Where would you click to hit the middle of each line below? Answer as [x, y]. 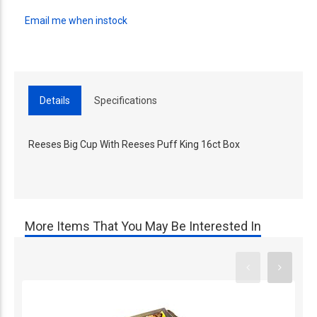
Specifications [126, 100]
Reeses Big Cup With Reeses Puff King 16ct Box [134, 144]
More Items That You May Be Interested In [143, 226]
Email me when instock [76, 21]
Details [55, 100]
